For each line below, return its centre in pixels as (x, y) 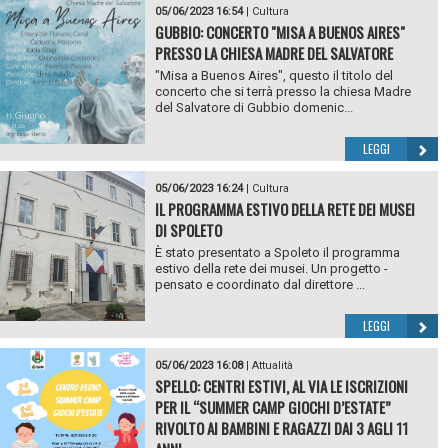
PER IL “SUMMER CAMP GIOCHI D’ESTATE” (272, 406)
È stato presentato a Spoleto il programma (277, 252)
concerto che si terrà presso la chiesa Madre (282, 91)
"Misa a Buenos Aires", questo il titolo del (273, 75)
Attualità (272, 365)
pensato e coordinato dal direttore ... (259, 284)
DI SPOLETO (188, 229)
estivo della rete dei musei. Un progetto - (271, 268)
